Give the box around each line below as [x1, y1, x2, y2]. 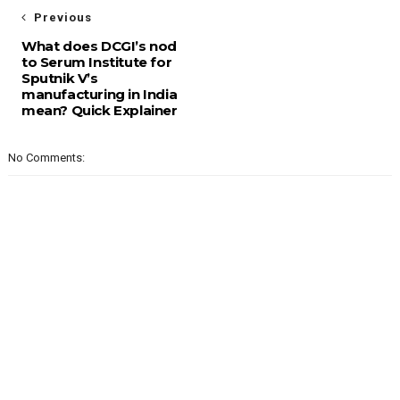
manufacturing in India [21, 86, 178, 103]
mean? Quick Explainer [21, 102, 178, 119]
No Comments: [7, 151, 85, 164]
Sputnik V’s [21, 70, 98, 87]
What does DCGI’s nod [21, 37, 177, 54]
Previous [33, 11, 92, 24]
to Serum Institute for [21, 54, 172, 71]
